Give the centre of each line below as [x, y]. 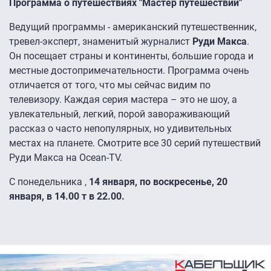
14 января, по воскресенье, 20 [158, 182]
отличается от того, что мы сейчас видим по [110, 85]
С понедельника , [49, 182]
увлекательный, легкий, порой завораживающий [119, 114]
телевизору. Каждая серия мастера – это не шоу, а [123, 100]
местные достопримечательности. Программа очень [129, 71]
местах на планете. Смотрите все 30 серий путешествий [135, 143]
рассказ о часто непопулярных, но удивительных [120, 129]
